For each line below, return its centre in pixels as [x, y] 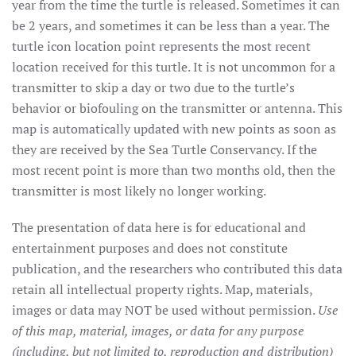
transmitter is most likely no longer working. [139, 190]
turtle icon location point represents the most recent [161, 46]
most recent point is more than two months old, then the [174, 170]
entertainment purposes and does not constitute [150, 248]
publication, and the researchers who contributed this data [177, 268]
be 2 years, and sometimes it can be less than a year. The [171, 25]
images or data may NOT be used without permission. [165, 310]
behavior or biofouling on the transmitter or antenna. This [177, 108]
